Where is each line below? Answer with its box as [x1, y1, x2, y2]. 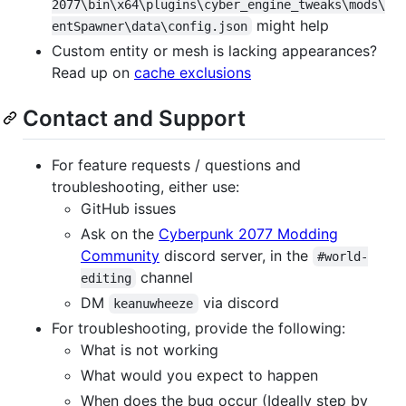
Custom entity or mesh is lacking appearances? [52, 41, 377, 60]
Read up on [52, 63, 134, 82]
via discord [198, 293, 279, 312]
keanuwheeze [113, 295, 194, 311]
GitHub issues [81, 198, 176, 217]
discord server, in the [159, 246, 313, 265]
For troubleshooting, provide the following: [52, 318, 345, 337]
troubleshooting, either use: [52, 177, 239, 196]
